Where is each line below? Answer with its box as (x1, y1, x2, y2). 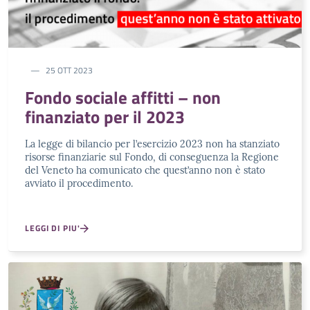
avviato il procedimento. (25, 177, 133, 190)
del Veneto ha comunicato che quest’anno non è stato (25, 164, 265, 177)
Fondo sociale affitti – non (25, 84, 221, 111)
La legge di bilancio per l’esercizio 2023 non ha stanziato (25, 138, 280, 151)
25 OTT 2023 (46, 64, 93, 77)
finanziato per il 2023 (25, 104, 185, 131)
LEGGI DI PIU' (25, 221, 80, 235)
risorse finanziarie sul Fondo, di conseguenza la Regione (25, 151, 279, 164)
